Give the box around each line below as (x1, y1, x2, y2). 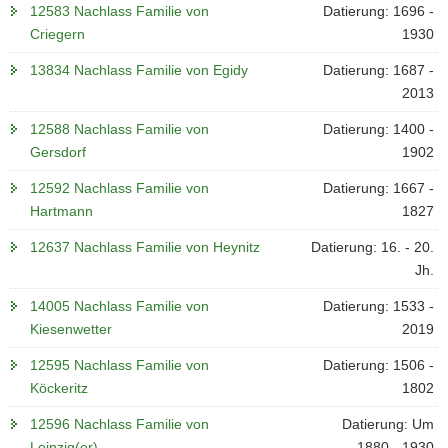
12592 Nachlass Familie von (30, 180, 209, 196)
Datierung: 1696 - (322, 3, 434, 19)
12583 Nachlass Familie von (30, 3, 209, 19)
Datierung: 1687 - (322, 62, 434, 78)
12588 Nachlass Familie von (30, 121, 209, 137)
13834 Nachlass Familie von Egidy (30, 62, 248, 78)
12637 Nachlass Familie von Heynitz (30, 239, 260, 255)
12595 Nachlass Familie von (30, 357, 209, 373)
